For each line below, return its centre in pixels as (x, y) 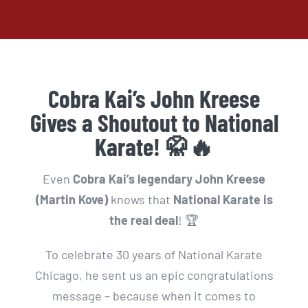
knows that (140, 199)
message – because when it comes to (154, 295)
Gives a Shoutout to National (154, 122)
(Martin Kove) (71, 199)
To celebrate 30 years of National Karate (154, 254)
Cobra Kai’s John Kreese (154, 98)
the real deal (144, 220)
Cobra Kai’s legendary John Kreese (169, 178)
